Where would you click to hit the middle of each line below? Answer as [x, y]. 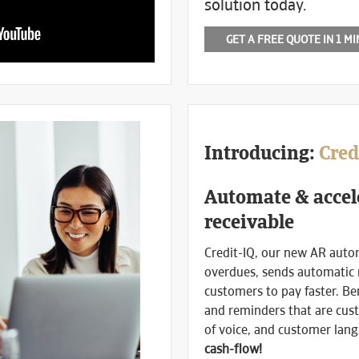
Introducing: [262, 153]
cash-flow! [233, 349]
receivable [249, 222]
